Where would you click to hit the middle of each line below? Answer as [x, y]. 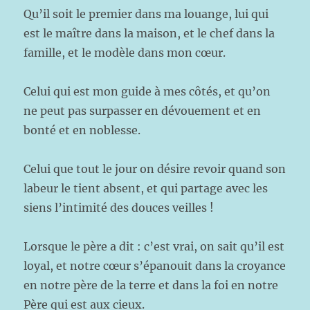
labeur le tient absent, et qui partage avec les [146, 188]
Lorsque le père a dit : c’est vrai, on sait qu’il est [154, 246]
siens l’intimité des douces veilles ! [119, 208]
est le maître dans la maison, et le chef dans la [149, 33]
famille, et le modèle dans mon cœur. [125, 53]
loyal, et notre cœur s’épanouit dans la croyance [155, 266]
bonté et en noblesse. [82, 130]
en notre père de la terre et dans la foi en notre [151, 285]
